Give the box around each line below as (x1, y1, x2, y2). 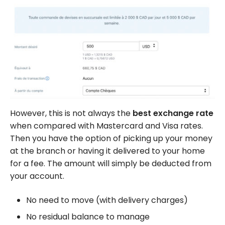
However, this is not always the (10, 107, 133, 119)
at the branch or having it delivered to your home (10, 145, 205, 157)
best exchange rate (133, 107, 213, 119)
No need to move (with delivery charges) (26, 194, 188, 206)
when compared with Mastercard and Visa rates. (10, 120, 203, 132)
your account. (10, 170, 64, 182)
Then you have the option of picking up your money (10, 132, 212, 144)
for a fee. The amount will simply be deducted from (10, 157, 211, 169)
